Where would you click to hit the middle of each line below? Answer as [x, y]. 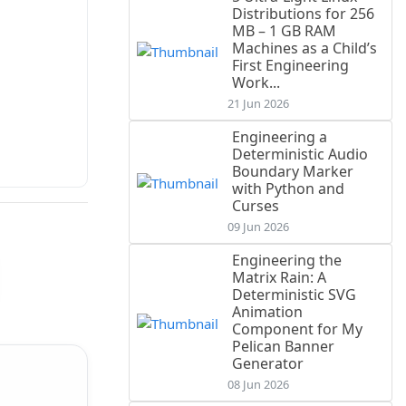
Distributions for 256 [303, 14]
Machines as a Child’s [304, 48]
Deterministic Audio [300, 155]
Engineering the [287, 261]
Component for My [297, 329]
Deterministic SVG [294, 295]
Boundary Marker [293, 172]
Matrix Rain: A [279, 278]
